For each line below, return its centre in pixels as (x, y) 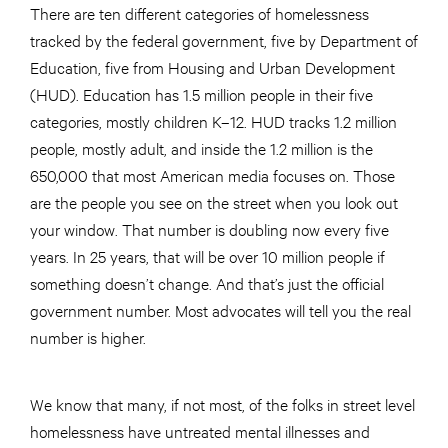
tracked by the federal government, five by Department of (224, 40)
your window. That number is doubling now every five (209, 229)
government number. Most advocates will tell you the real (220, 310)
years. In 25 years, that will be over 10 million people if (207, 256)
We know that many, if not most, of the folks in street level (222, 404)
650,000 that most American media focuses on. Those (212, 175)
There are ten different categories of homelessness (199, 13)
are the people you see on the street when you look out (214, 202)
